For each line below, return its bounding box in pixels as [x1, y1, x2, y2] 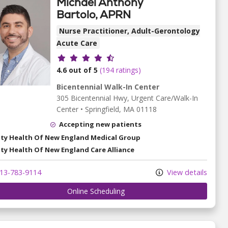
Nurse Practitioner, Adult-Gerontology [59, 26, 200, 36]
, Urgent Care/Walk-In [127, 93, 198, 103]
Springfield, [85, 104, 123, 115]
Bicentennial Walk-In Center [56, 82, 159, 92]
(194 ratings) [100, 65, 141, 75]
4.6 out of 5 [56, 65, 98, 75]
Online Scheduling [67, 186, 125, 196]
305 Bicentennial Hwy [56, 93, 127, 103]
